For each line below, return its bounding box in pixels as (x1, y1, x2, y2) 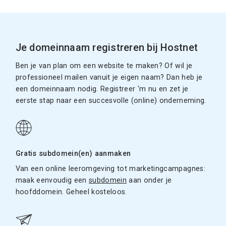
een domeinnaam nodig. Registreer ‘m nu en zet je (15, 85, 189, 94)
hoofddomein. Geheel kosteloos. (15, 188, 127, 196)
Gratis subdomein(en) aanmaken (15, 149, 131, 158)
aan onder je (127, 176, 172, 185)
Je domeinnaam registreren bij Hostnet (15, 42, 198, 54)
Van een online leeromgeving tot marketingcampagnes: (15, 164, 205, 173)
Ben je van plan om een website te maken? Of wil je (15, 62, 193, 71)
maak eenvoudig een (15, 176, 89, 185)
